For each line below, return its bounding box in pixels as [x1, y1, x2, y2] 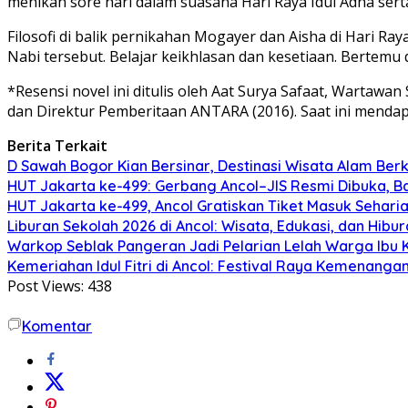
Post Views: [7, 275, 84, 296]
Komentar [22, 316, 92, 335]
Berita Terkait [7, 135, 107, 156]
